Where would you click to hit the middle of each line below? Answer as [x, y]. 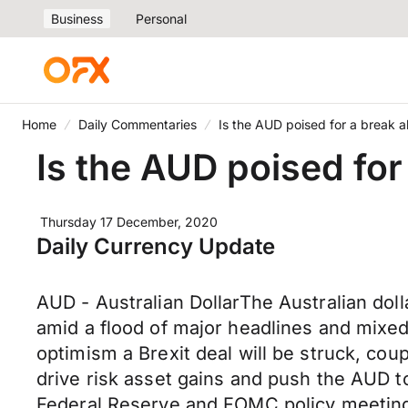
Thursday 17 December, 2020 [129, 222]
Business [77, 19]
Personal [161, 19]
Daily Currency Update [156, 246]
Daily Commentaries [138, 124]
